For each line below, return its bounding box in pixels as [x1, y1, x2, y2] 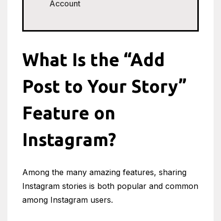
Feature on [22, 103, 115, 123]
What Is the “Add [22, 49, 165, 70]
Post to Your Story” [22, 76, 186, 96]
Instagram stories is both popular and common [22, 181, 198, 191]
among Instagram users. [22, 195, 113, 205]
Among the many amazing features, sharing [22, 167, 186, 177]
